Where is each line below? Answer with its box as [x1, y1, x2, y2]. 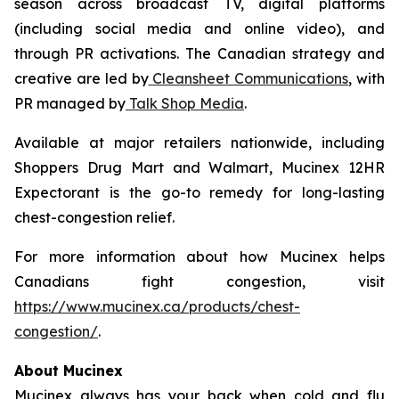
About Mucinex [14, 362, 123, 380]
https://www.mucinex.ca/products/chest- [14, 297, 300, 316]
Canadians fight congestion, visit [14, 273, 385, 291]
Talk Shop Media [129, 94, 244, 113]
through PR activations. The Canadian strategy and [14, 45, 385, 63]
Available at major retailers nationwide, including [14, 134, 385, 152]
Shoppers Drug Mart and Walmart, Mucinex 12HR [14, 159, 385, 177]
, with [348, 69, 386, 88]
